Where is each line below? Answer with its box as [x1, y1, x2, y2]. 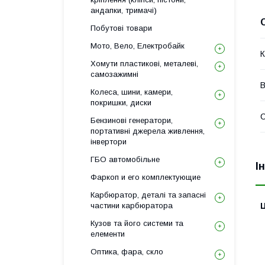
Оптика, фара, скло [91, 247, 163, 256]
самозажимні [91, 70, 138, 79]
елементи [91, 230, 125, 238]
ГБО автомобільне [91, 155, 160, 164]
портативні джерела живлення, [91, 127, 205, 135]
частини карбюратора [91, 201, 173, 210]
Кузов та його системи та [91, 219, 183, 228]
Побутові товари [91, 24, 152, 33]
